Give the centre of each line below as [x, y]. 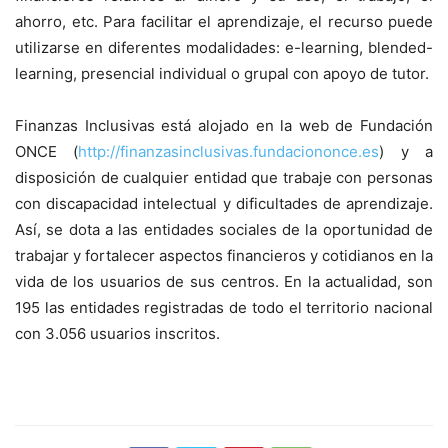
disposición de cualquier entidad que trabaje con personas [224, 178]
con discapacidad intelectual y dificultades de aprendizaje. [224, 204]
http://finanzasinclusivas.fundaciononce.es [229, 152]
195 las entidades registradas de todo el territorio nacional [224, 308]
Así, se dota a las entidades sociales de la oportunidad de [224, 230]
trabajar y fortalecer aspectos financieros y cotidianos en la [224, 256]
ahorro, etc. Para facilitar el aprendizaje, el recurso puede [224, 22]
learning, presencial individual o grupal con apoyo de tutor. [222, 74]
